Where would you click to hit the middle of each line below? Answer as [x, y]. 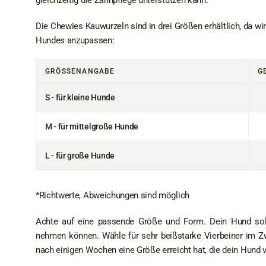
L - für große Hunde [80, 156]
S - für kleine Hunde [80, 97]
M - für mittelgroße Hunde [92, 126]
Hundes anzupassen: [75, 40]
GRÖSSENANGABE [78, 71]
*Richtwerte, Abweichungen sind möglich [113, 195]
